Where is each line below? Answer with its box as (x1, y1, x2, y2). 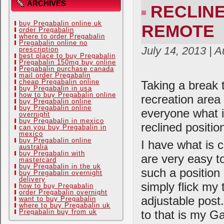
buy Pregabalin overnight (19, 169, 102, 176)
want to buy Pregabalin (19, 195, 96, 202)
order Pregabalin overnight (19, 188, 107, 196)
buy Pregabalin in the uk (19, 162, 101, 170)
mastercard (19, 156, 56, 163)
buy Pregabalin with (19, 149, 85, 157)
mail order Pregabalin (19, 71, 90, 79)
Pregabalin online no (19, 39, 87, 46)
